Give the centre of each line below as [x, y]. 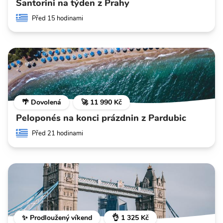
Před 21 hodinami [57, 134]
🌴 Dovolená [42, 103]
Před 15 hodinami [57, 19]
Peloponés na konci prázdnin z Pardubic [101, 118]
